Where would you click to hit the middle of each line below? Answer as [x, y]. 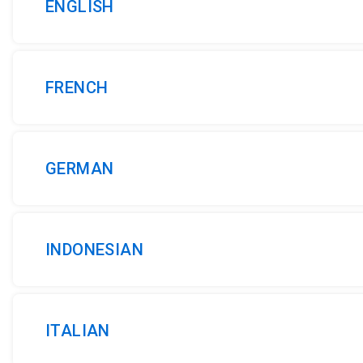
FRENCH [77, 88]
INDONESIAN [94, 250]
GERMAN [80, 169]
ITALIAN [78, 331]
